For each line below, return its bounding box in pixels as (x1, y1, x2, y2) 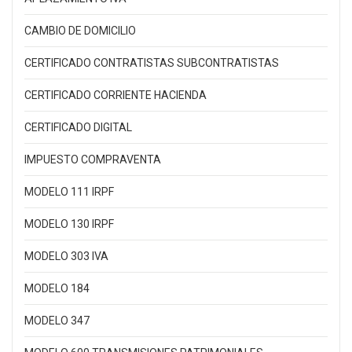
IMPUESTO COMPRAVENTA (24, 153, 161, 167)
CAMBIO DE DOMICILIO (24, 24, 136, 38)
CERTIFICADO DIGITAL (24, 121, 132, 134)
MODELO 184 (24, 282, 90, 295)
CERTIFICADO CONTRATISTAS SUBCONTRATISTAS (24, 57, 279, 70)
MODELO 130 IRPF (24, 218, 114, 231)
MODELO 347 (24, 314, 90, 328)
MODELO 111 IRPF (24, 185, 114, 199)
